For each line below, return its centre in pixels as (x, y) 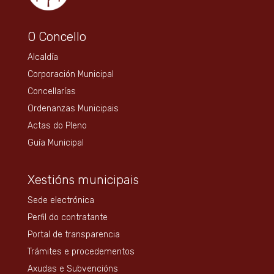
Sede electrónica (61, 200)
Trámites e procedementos (81, 251)
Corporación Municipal (70, 74)
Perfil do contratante (67, 217)
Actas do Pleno (57, 125)
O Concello (57, 36)
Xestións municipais (83, 180)
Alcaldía (43, 57)
